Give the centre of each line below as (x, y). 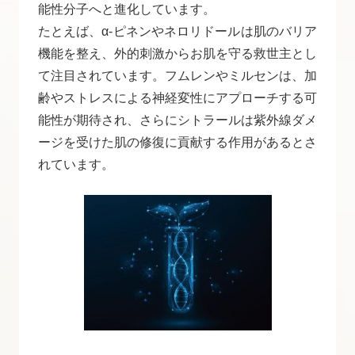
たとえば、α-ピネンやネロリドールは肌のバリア (177, 31)
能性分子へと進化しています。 (127, 9)
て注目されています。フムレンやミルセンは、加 (177, 75)
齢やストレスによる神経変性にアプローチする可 (177, 97)
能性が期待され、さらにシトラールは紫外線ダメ (177, 120)
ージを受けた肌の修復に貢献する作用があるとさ (177, 142)
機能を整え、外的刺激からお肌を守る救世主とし (177, 53)
